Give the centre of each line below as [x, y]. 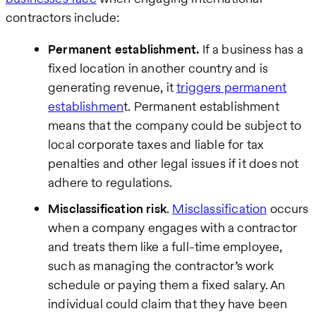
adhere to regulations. [110, 183]
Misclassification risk [107, 209]
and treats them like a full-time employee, [165, 247]
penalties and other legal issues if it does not [174, 164]
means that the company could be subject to [175, 126]
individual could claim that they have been [168, 304]
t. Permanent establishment [201, 107]
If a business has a [251, 49]
